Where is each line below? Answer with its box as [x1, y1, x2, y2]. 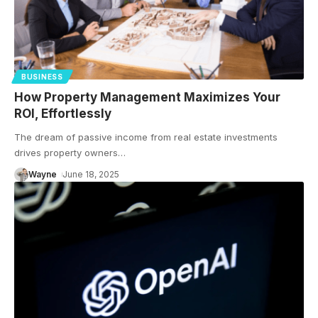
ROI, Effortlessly [14, 106, 111, 121]
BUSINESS [21, 72, 63, 82]
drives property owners [14, 147, 118, 159]
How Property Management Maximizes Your [14, 90, 280, 105]
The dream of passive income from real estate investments [14, 131, 278, 143]
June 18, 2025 [62, 169, 120, 180]
